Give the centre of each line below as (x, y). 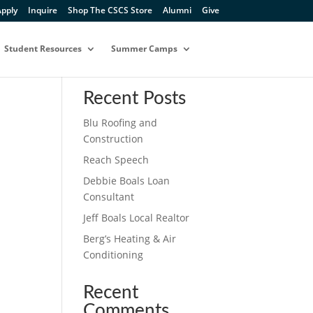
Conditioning (114, 255)
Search (195, 54)
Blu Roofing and (121, 123)
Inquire (42, 10)
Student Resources (43, 49)
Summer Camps (144, 49)
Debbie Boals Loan (127, 181)
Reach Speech (116, 160)
